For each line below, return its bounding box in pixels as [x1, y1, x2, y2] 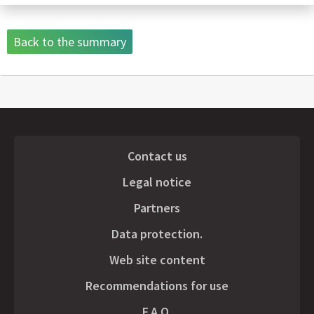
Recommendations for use [86, 277, 228, 294]
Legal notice [123, 173, 191, 190]
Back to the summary [13, 33, 126, 50]
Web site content [109, 251, 205, 268]
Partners [134, 199, 180, 216]
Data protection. [111, 225, 203, 242]
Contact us [127, 147, 187, 164]
